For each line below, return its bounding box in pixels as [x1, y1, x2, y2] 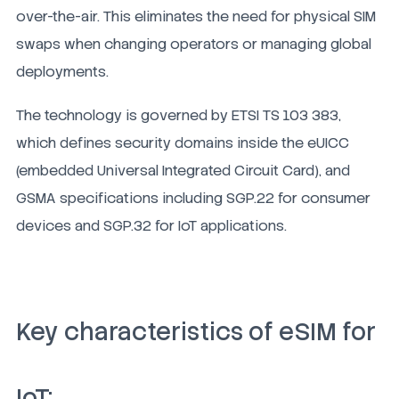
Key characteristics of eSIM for [16, 315, 376, 347]
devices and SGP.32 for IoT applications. [16, 216, 287, 235]
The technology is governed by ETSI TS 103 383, [16, 105, 341, 125]
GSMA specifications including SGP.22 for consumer [16, 188, 370, 208]
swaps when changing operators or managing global [16, 34, 371, 53]
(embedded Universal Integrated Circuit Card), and [16, 160, 350, 180]
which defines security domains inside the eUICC [16, 133, 349, 152]
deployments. [16, 61, 109, 81]
